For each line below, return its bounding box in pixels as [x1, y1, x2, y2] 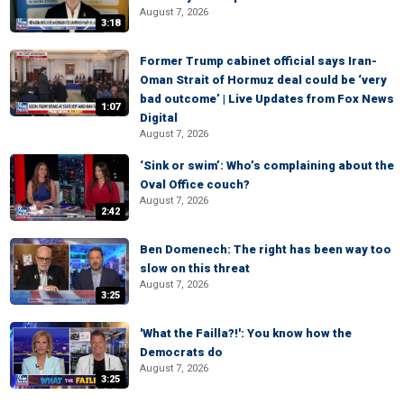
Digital [140, 111, 178, 124]
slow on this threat [140, 262, 250, 275]
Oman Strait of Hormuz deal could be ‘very [140, 73, 387, 87]
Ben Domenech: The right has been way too [140, 243, 391, 256]
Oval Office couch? [140, 178, 250, 191]
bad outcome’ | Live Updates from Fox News [140, 92, 394, 106]
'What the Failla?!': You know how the [140, 326, 352, 340]
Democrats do [140, 345, 223, 359]
